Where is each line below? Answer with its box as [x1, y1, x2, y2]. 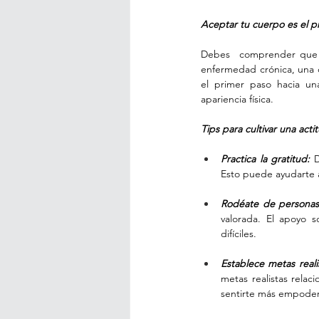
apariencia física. [201, 93, 273, 105]
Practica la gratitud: [221, 152, 310, 165]
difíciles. [221, 227, 256, 240]
